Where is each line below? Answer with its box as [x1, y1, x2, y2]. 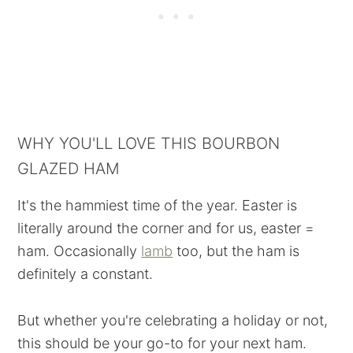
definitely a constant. [17, 266, 154, 282]
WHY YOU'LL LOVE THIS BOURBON [17, 134, 281, 153]
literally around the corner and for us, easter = [17, 220, 315, 236]
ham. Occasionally [17, 243, 142, 259]
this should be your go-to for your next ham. [17, 335, 307, 351]
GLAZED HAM [17, 159, 121, 178]
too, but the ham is [173, 243, 300, 259]
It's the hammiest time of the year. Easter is [17, 197, 298, 214]
